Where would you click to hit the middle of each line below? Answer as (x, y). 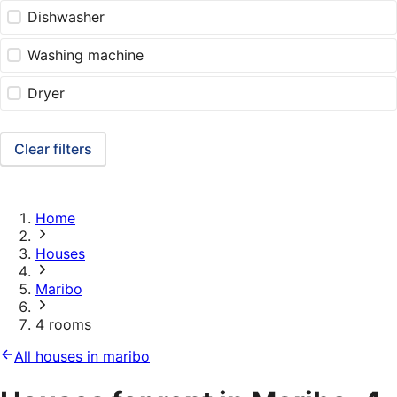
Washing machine (86, 55)
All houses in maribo (82, 357)
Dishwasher (66, 17)
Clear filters (53, 149)
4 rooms (63, 325)
